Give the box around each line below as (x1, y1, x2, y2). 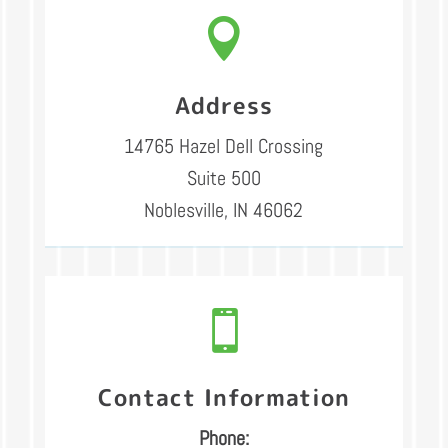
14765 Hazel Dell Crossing (124, 133, 324, 160)
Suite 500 (186, 165, 261, 192)
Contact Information (97, 381, 350, 414)
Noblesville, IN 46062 (144, 197, 304, 224)
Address (174, 89, 273, 122)
